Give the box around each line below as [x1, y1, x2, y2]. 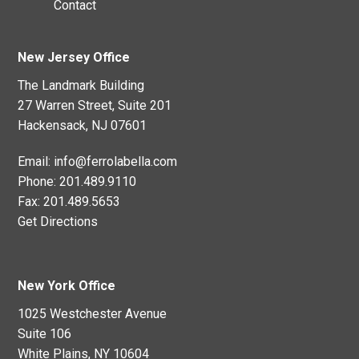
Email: [18, 154, 51, 170]
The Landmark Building [18, 78, 145, 94]
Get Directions [18, 214, 99, 230]
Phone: [18, 174, 57, 190]
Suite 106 [18, 326, 72, 342]
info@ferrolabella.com [54, 154, 178, 170]
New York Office [18, 278, 116, 294]
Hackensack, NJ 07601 [18, 118, 147, 134]
